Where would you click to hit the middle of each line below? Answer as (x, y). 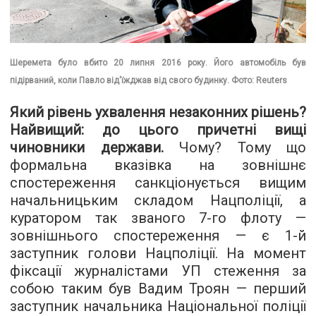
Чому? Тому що (235, 148)
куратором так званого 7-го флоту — (158, 218)
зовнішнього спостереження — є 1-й (158, 236)
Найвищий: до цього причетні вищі (158, 130)
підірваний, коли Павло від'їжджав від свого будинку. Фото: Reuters (148, 81)
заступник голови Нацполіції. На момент (158, 254)
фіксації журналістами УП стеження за (158, 271)
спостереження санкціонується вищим (158, 183)
